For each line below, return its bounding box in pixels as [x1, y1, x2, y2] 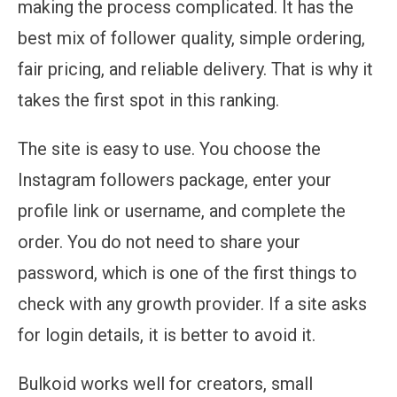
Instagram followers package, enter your [18, 168, 331, 191]
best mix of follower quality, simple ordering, [18, 27, 365, 49]
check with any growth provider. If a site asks [18, 292, 367, 315]
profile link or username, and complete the [18, 199, 346, 222]
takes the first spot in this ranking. [18, 89, 279, 111]
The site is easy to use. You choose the [18, 137, 321, 160]
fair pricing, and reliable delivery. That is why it [18, 58, 373, 80]
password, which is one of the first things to [18, 261, 357, 284]
